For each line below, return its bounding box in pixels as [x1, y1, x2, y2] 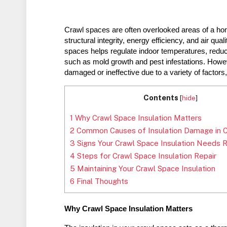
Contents [143, 93, 178, 102]
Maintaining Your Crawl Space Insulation [75, 164, 216, 173]
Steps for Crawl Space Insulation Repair [75, 152, 217, 161]
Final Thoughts [74, 177, 129, 186]
